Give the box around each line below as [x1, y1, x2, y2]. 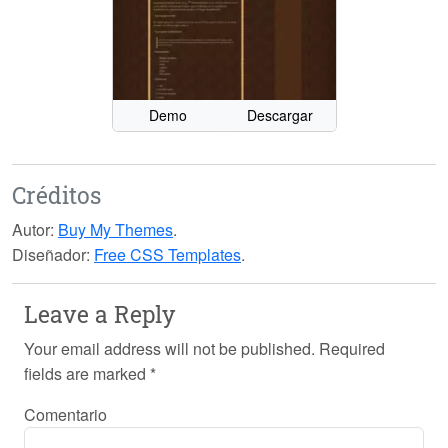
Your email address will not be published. [24, 337, 315, 361]
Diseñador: [12, 243, 90, 267]
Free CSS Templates [94, 243, 241, 267]
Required [319, 337, 385, 361]
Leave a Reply [24, 298, 175, 330]
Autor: [12, 218, 54, 242]
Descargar [246, 105, 313, 126]
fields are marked [24, 362, 150, 386]
